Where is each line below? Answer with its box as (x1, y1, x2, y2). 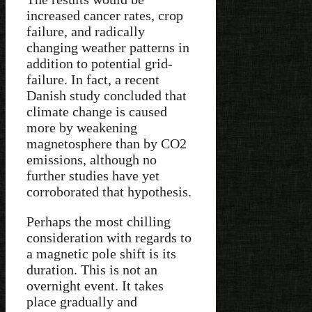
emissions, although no (26, 152, 157, 168)
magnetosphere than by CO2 (26, 136, 187, 152)
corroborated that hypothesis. (26, 184, 192, 200)
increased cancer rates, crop (26, 8, 183, 24)
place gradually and (26, 294, 137, 310)
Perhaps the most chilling (26, 214, 171, 230)
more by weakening (26, 120, 137, 136)
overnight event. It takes (26, 278, 164, 294)
